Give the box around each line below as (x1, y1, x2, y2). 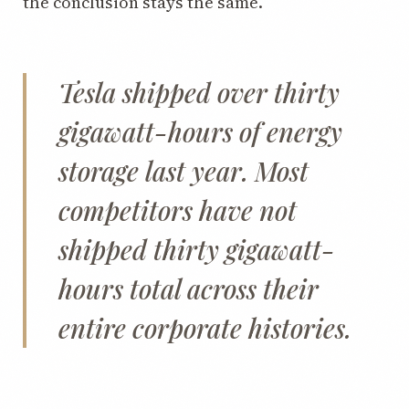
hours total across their (58, 271, 319, 306)
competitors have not (58, 193, 297, 227)
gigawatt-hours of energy (58, 114, 342, 149)
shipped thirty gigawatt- (58, 232, 335, 267)
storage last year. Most (58, 153, 309, 188)
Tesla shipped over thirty (58, 75, 340, 110)
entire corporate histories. (58, 310, 351, 345)
